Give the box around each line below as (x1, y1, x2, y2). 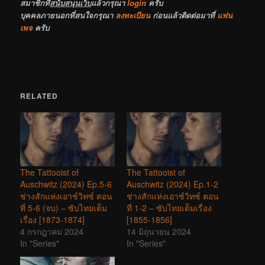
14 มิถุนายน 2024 (127, 225, 191, 238)
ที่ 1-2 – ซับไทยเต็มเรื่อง (127, 202, 212, 214)
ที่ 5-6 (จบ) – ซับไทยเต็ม (20, 202, 108, 214)
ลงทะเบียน (115, 9, 151, 21)
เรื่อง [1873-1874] (20, 214, 85, 226)
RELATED (20, 90, 59, 101)
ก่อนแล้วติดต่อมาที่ (150, 9, 218, 21)
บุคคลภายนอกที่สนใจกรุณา (20, 9, 116, 21)
